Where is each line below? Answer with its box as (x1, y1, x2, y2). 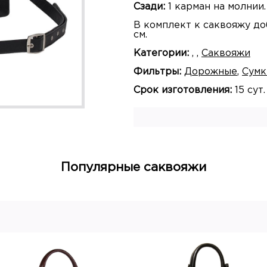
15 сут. (232, 86, 265, 95)
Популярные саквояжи (61, 162, 206, 173)
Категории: (133, 49, 189, 58)
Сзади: (133, 2, 165, 12)
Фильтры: (133, 67, 181, 77)
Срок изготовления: (133, 86, 232, 95)
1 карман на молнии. (165, 2, 266, 12)
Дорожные (184, 67, 237, 77)
